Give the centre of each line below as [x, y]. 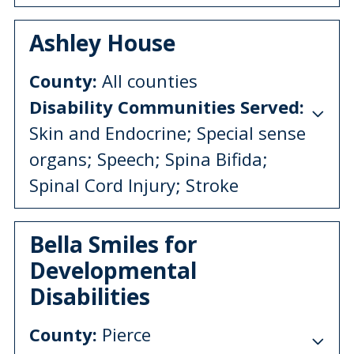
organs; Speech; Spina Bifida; [149, 158]
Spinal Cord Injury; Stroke [134, 185]
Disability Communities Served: [167, 106]
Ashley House [102, 42]
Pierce [124, 334]
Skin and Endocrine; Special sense [168, 132]
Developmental [113, 270]
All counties [147, 80]
